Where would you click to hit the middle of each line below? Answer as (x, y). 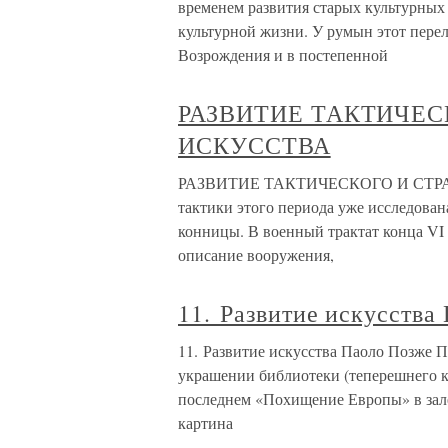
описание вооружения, (256, 254)
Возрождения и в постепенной (283, 54)
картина (205, 422)
